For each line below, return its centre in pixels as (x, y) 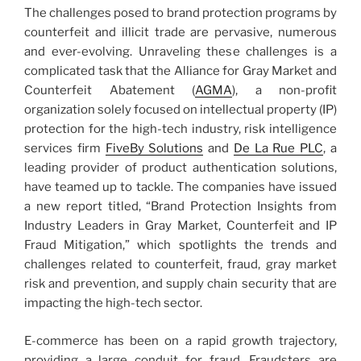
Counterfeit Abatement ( (110, 90)
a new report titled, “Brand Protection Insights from (180, 206)
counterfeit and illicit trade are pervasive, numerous (180, 32)
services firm (65, 148)
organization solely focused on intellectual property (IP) (180, 110)
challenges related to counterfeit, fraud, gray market (180, 264)
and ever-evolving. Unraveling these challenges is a (180, 52)
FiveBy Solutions (154, 148)
